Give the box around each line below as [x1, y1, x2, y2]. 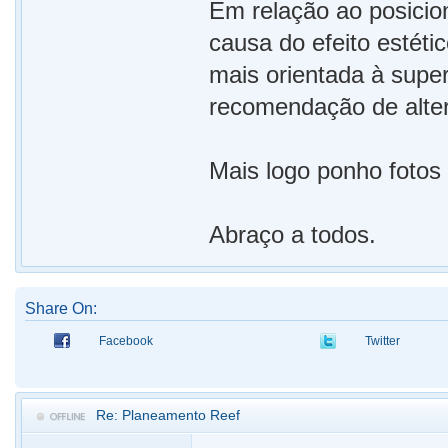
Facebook [99, 334, 153, 349]
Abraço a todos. [209, 221, 377, 249]
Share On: [25, 300, 97, 318]
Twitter [365, 334, 400, 349]
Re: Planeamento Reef [96, 407, 240, 424]
